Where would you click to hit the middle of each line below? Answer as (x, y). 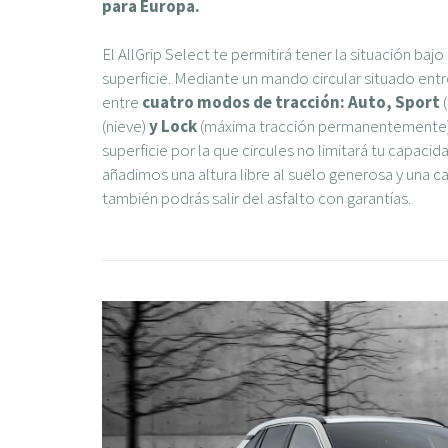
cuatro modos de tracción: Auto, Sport (291, 101)
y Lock (173, 125)
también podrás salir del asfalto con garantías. (256, 197)
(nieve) (125, 125)
